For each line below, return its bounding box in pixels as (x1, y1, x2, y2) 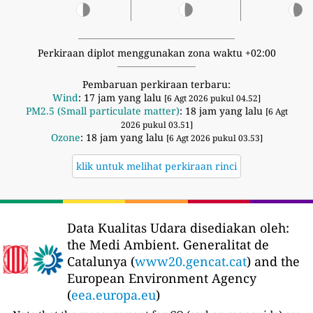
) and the (247, 252, 300, 270)
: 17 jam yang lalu (78, 90, 164, 104)
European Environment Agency (67, 269, 256, 286)
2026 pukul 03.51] (120, 118, 193, 131)
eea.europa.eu (71, 286, 156, 303)
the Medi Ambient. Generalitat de (67, 235, 269, 253)
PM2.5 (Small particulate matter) (25, 103, 180, 117)
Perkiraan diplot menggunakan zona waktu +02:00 (37, 45, 276, 59)
